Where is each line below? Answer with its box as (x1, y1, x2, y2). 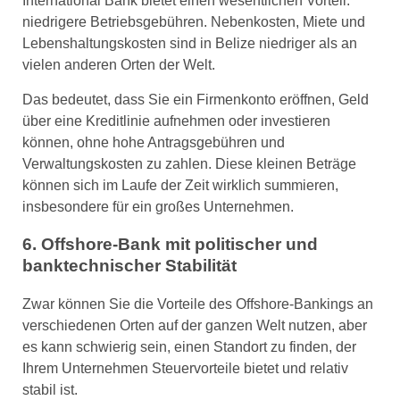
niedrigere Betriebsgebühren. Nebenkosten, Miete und (22, 14, 365, 30)
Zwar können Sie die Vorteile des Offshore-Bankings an (22, 296, 373, 312)
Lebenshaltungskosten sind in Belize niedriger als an (22, 36, 357, 52)
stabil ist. (22, 381, 78, 397)
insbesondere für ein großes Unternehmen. (22, 198, 294, 214)
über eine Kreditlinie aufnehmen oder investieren (22, 112, 330, 129)
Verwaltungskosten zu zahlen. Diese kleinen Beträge (22, 155, 356, 171)
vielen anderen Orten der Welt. (22, 57, 215, 73)
